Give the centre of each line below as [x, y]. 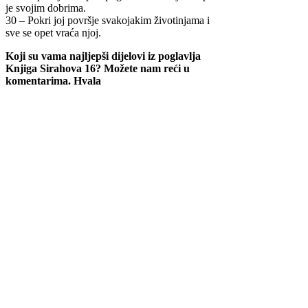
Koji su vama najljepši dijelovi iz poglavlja [103, 56]
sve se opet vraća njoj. [53, 33]
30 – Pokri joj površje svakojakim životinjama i [108, 21]
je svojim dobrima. [46, 8]
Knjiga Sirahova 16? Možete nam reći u [98, 69]
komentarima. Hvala [53, 81]
